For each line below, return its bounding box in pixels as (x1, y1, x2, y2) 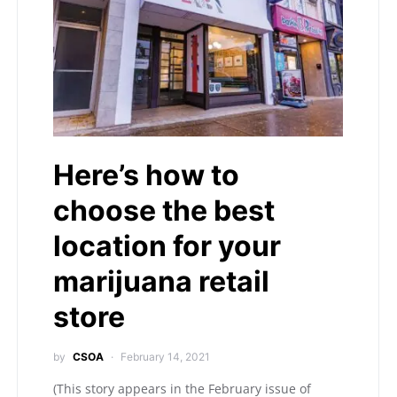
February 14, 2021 (121, 350, 210, 364)
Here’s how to (53, 158, 239, 193)
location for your (53, 229, 281, 264)
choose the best (53, 193, 275, 229)
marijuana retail (53, 264, 269, 300)
